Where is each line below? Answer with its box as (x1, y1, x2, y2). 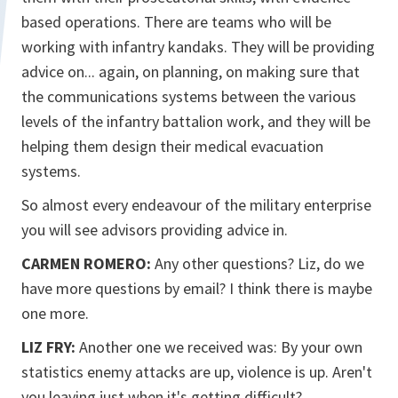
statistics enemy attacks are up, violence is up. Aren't (21, 362, 372, 382)
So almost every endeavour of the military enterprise (21, 195, 371, 215)
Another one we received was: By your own (79, 337, 362, 357)
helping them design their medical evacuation (21, 136, 323, 156)
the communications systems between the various (21, 86, 356, 107)
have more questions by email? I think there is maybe (21, 278, 372, 298)
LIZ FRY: (21, 337, 79, 357)
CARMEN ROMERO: (21, 253, 151, 274)
